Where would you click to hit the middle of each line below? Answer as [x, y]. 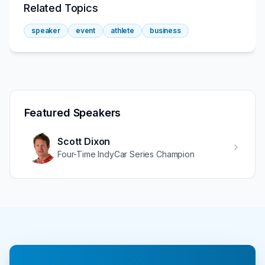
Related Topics [61, 8]
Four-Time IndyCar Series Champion [126, 154]
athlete [122, 30]
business [165, 30]
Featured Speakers [73, 112]
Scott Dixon [84, 142]
